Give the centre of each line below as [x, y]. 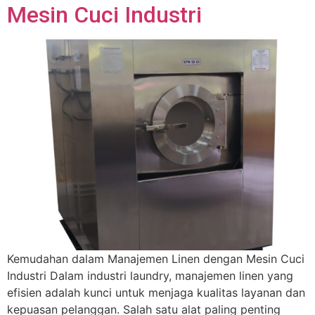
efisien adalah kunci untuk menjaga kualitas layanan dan [156, 293]
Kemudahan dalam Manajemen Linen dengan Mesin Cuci [156, 259]
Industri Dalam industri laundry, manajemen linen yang [150, 276]
